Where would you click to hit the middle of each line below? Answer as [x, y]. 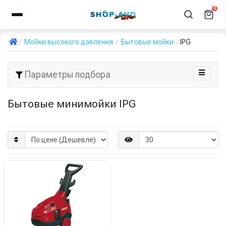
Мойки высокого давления [69, 42]
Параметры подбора [67, 74]
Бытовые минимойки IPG [72, 104]
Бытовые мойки [147, 42]
